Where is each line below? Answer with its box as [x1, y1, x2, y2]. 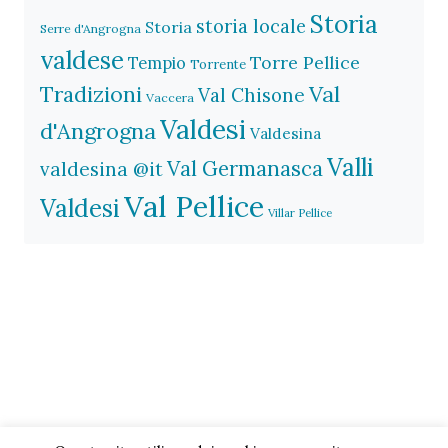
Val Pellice [124, 186, 264, 225]
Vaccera [146, 89, 194, 105]
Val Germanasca [167, 154, 323, 182]
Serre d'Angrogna [40, 20, 141, 36]
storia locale [196, 14, 306, 38]
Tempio [128, 51, 186, 73]
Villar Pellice [268, 204, 332, 220]
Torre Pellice [250, 50, 360, 74]
